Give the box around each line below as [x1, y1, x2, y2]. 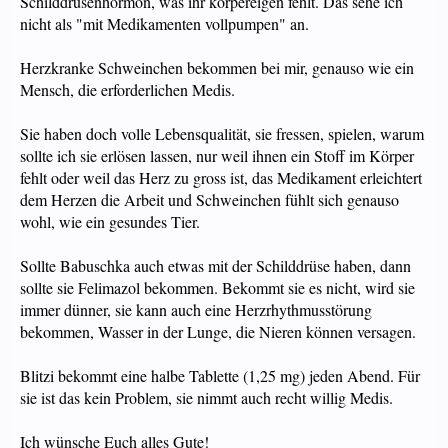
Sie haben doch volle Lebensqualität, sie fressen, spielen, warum [20, 123, 424, 144]
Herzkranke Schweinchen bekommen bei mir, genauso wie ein [20, 57, 414, 78]
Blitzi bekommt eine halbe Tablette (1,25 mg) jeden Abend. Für [20, 365, 420, 386]
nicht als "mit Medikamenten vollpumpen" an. [20, 13, 309, 34]
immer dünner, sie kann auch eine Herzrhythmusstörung [20, 299, 372, 320]
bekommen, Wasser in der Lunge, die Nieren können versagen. [20, 321, 416, 342]
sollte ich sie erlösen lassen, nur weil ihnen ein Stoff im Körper [20, 145, 414, 166]
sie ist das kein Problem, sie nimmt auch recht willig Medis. [20, 387, 393, 408]
